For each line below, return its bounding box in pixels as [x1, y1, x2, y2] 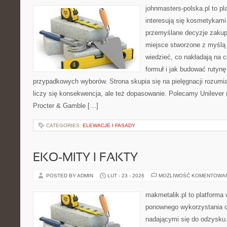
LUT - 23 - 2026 [107, 173, 144, 178]
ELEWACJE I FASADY [83, 123, 135, 128]
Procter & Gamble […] [33, 102, 98, 109]
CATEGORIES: [46, 123, 83, 128]
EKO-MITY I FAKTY [33, 153, 138, 164]
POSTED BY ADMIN [46, 173, 95, 178]
